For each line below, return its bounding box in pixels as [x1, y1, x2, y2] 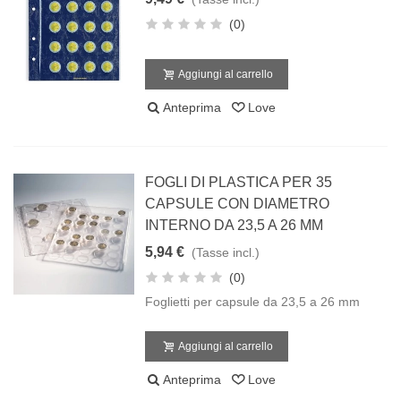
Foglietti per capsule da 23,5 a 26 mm [145, 294, 361, 309]
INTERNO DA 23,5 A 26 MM [145, 218, 324, 233]
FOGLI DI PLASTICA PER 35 [145, 175, 333, 190]
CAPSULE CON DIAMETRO [145, 196, 330, 211]
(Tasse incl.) [192, 245, 260, 260]
